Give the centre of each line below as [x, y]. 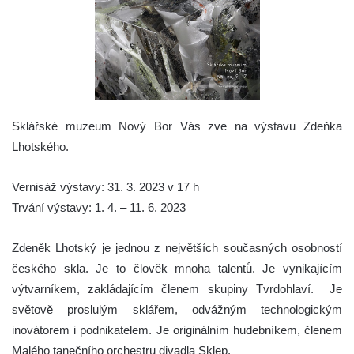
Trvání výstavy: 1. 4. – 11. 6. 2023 [99, 207]
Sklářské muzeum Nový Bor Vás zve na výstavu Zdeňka [177, 126]
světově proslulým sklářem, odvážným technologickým [177, 309]
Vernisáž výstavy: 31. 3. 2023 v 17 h [105, 186]
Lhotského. [40, 146]
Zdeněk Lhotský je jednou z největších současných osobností [177, 247]
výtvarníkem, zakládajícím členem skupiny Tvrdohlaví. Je [177, 288]
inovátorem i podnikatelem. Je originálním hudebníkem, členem [177, 330]
